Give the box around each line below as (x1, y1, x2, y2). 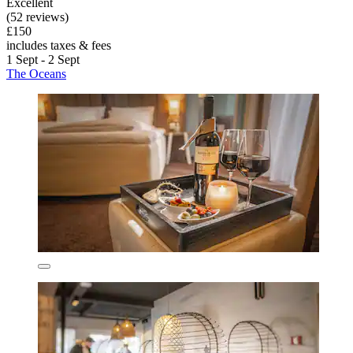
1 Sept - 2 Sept (6, 53, 80, 67)
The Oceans (6, 67, 66, 81)
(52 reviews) (6, 10, 69, 24)
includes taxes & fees (6, 39, 111, 53)
